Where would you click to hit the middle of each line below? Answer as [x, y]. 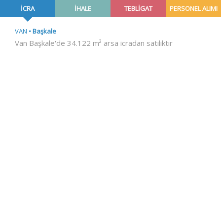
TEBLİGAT [138, 8]
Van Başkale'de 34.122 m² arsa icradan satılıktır [94, 43]
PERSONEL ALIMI [193, 8]
